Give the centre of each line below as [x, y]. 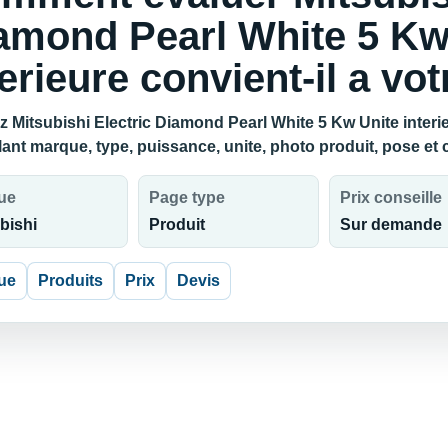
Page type [187, 198]
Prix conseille [391, 198]
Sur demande [391, 225]
